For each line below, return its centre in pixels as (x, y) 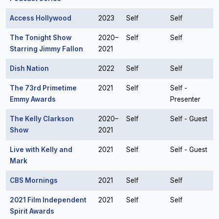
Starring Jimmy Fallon (46, 49)
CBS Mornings (34, 180)
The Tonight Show (41, 38)
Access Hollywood (41, 18)
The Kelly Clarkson (42, 119)
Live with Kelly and (41, 150)
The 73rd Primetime (43, 88)
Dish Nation (29, 68)
